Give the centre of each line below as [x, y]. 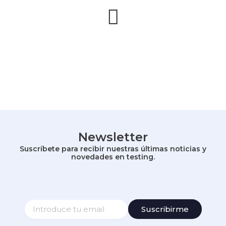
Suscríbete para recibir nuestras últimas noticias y [113, 149]
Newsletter [113, 137]
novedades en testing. [113, 157]
